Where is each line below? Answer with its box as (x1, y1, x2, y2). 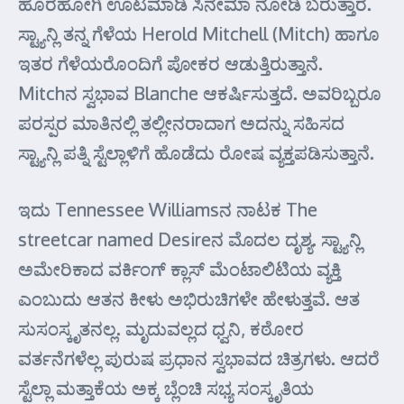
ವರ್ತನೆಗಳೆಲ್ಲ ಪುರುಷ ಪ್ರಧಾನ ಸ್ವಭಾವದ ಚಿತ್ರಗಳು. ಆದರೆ (18, 346, 380, 370)
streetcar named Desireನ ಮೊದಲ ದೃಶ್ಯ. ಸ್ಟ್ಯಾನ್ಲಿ (18, 227, 362, 251)
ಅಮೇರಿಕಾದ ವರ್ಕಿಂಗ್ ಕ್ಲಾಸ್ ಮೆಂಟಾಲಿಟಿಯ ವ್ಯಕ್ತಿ (18, 257, 341, 280)
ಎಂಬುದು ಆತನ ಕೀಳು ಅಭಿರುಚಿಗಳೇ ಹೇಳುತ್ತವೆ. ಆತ (18, 287, 360, 310)
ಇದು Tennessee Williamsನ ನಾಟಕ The (18, 197, 317, 221)
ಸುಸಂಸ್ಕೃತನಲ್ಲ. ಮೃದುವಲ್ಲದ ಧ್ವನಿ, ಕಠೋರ (18, 317, 304, 340)
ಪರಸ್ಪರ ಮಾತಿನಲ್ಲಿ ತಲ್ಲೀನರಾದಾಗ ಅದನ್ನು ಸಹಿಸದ (18, 111, 344, 134)
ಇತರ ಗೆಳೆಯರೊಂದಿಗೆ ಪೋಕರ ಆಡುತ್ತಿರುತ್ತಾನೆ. (18, 51, 323, 75)
